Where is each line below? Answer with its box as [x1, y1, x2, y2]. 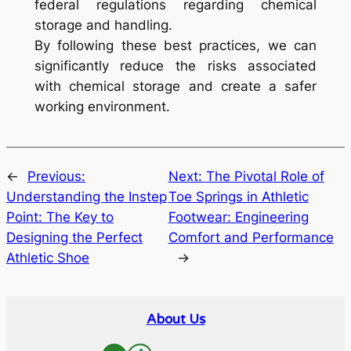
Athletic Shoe [6, 249, 89, 266]
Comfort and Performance [168, 229, 334, 245]
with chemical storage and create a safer [34, 78, 317, 95]
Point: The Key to [6, 208, 114, 225]
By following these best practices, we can [34, 38, 317, 54]
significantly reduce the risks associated [34, 58, 317, 74]
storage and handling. [34, 17, 172, 34]
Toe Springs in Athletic [168, 188, 309, 204]
